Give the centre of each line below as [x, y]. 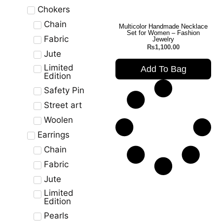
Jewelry [163, 39]
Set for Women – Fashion [163, 33]
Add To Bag [163, 69]
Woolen [58, 120]
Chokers [54, 9]
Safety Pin [64, 90]
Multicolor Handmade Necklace [163, 26]
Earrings [54, 134]
